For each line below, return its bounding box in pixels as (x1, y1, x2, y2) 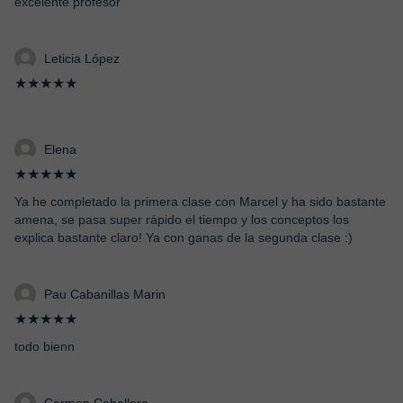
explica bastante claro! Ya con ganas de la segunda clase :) (14, 230, 353, 245)
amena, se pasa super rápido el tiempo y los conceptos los (14, 212, 349, 227)
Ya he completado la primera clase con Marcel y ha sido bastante (14, 194, 386, 209)
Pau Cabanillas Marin (44, 287, 166, 301)
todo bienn (14, 339, 75, 354)
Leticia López (44, 51, 120, 66)
